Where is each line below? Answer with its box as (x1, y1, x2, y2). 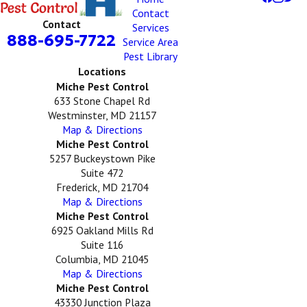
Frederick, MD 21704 (56, 180, 149, 195)
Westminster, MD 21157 (48, 108, 157, 123)
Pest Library (123, 49, 178, 64)
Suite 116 (81, 238, 124, 252)
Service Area (123, 35, 179, 49)
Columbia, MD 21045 (56, 252, 149, 267)
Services (132, 21, 169, 35)
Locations (78, 64, 127, 79)
